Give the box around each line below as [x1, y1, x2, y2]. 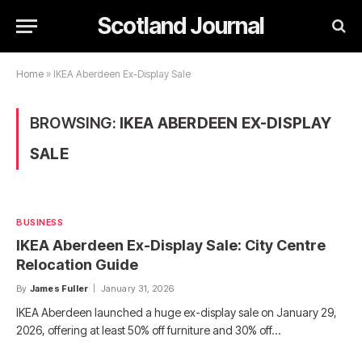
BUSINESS [16, 217, 64, 228]
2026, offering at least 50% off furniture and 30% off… [16, 323, 280, 337]
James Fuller [29, 283, 89, 294]
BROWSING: [30, 114, 120, 133]
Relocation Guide [16, 256, 138, 273]
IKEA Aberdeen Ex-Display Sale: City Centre [16, 237, 326, 254]
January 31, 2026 [100, 283, 175, 294]
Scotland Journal [98, 12, 264, 40]
